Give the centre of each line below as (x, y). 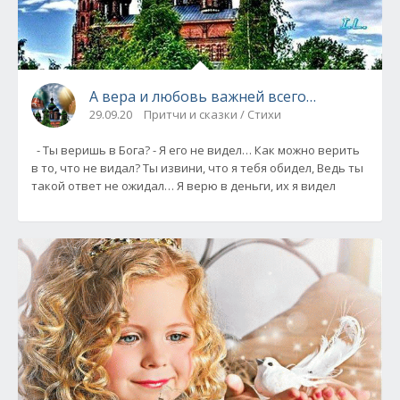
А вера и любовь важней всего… (203, 96)
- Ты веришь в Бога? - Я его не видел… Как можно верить (196, 150)
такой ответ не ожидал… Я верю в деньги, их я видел (183, 185)
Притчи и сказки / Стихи (212, 114)
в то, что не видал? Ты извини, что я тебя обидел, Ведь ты (197, 167)
